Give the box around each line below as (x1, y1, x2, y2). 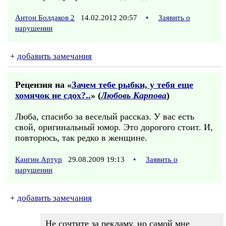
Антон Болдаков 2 (15, 14, 75, 22)
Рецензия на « (15, 80, 72, 90)
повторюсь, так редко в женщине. (15, 133, 147, 143)
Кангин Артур (15, 155, 62, 163)
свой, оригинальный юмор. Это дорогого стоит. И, (15, 122, 213, 132)
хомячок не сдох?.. (15, 90, 91, 100)
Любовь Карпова (101, 90, 166, 100)
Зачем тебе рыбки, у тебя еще (72, 80, 193, 90)
